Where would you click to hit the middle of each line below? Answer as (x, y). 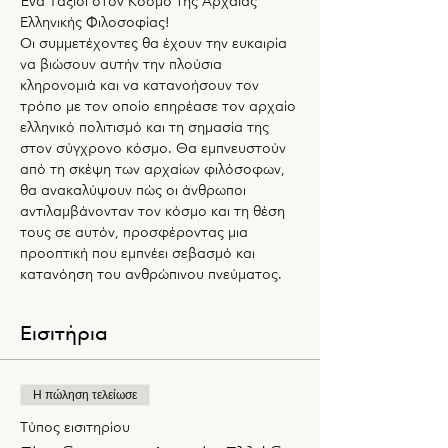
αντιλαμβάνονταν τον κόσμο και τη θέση (154, 211)
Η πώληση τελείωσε (85, 394)
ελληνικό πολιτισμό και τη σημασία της (146, 127)
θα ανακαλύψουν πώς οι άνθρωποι (135, 190)
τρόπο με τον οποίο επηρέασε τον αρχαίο (160, 106)
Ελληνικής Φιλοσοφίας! (95, 22)
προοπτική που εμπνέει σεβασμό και (139, 253)
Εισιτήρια (64, 333)
